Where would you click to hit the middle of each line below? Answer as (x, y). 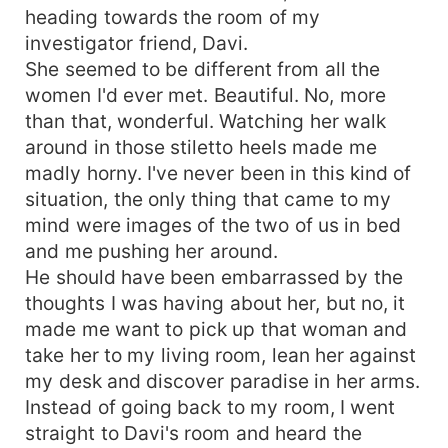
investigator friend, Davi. (136, 42)
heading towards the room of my (173, 16)
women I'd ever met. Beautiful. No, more (205, 94)
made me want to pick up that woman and (216, 328)
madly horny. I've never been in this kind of (218, 172)
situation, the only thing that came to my (208, 198)
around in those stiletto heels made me (201, 146)
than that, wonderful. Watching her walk (206, 120)
